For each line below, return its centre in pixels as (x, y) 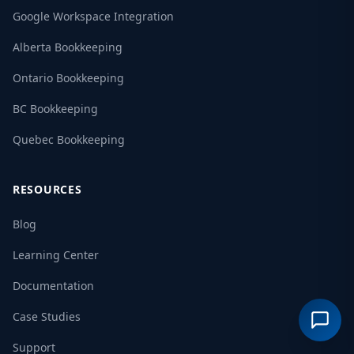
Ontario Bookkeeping (68, 77)
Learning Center (56, 254)
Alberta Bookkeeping (68, 47)
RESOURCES (47, 189)
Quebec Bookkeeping (69, 139)
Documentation (53, 285)
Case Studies (47, 316)
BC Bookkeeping (55, 108)
